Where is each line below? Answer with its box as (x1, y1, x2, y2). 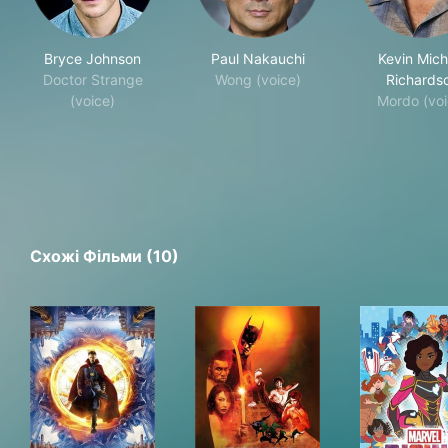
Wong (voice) (214, 71, 301, 89)
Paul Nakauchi (210, 50, 305, 68)
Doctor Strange (42, 71, 143, 89)
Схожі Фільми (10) (30, 246, 179, 267)
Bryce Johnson (44, 50, 141, 68)
